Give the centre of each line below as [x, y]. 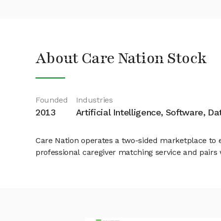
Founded [52, 100]
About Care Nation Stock [121, 58]
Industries [94, 100]
